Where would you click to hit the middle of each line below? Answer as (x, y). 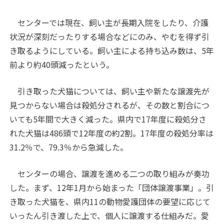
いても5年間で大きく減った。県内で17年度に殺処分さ (108, 119)
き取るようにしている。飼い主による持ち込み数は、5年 (112, 51)
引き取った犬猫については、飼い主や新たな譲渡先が (110, 91)
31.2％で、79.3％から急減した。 (69, 147)
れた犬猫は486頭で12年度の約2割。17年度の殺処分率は (112, 133)
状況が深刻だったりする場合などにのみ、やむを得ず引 (110, 37)
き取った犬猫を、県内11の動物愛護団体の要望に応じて (110, 202)
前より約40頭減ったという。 (62, 65)
